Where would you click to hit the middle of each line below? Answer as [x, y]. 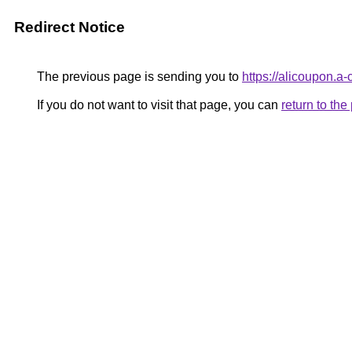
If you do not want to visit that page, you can [158, 105]
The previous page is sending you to [138, 77]
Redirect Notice [70, 27]
